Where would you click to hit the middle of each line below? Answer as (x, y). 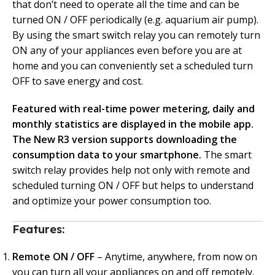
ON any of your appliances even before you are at (127, 51)
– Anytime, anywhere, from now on (177, 257)
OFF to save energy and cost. (78, 81)
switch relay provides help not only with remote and (131, 170)
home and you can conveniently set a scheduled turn (133, 66)
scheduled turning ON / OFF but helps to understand (133, 186)
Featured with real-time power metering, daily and (134, 109)
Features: (38, 230)
